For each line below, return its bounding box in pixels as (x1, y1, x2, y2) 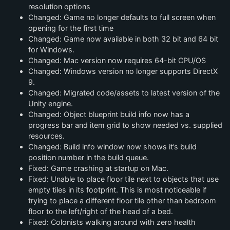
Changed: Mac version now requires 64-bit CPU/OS (28, 55, 206, 65)
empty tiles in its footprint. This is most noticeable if (28, 185, 206, 194)
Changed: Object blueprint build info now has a (28, 109, 189, 119)
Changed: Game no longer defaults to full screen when (28, 12, 216, 22)
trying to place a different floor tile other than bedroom (28, 196, 216, 205)
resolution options (28, 2, 90, 11)
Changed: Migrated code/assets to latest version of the (28, 88, 220, 97)
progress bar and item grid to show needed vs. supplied (28, 120, 222, 129)
